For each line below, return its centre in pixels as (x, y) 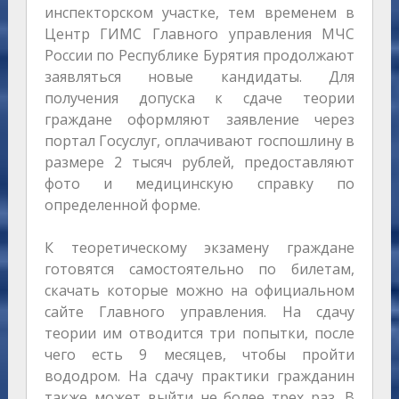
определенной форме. (124, 205)
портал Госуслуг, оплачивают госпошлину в (199, 141)
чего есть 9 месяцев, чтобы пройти (199, 355)
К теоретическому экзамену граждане (199, 248)
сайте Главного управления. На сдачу (199, 312)
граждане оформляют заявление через (199, 120)
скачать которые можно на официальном (199, 291)
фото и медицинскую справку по (199, 184)
